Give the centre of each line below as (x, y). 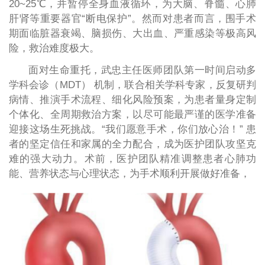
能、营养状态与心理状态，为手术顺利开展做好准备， (129, 173)
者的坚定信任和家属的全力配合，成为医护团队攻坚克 (132, 144)
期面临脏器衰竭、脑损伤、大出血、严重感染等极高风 (132, 33)
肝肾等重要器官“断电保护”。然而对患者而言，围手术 (132, 18)
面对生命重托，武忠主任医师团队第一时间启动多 (143, 70)
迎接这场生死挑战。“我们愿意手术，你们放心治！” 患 (132, 129)
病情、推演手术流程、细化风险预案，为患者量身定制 (132, 99)
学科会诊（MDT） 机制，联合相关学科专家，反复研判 (132, 85)
